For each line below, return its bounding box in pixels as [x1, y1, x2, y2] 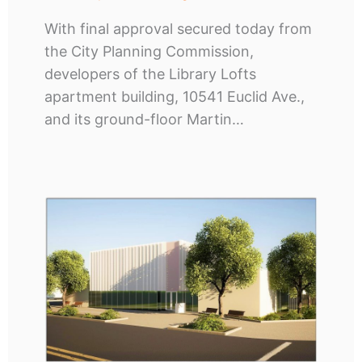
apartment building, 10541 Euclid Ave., [44, 87, 305, 105]
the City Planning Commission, [44, 42, 254, 60]
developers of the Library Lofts [44, 65, 256, 82]
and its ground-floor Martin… [44, 110, 244, 128]
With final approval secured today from [44, 19, 312, 37]
